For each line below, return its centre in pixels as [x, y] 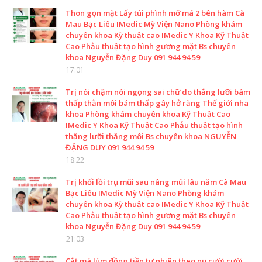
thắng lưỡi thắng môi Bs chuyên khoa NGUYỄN [151, 136]
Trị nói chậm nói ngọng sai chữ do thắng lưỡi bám [158, 92]
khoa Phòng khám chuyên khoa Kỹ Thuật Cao [148, 114]
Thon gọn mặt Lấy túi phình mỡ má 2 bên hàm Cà [155, 13]
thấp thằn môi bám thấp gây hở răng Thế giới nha [157, 103]
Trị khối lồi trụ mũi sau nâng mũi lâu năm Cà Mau [156, 182]
